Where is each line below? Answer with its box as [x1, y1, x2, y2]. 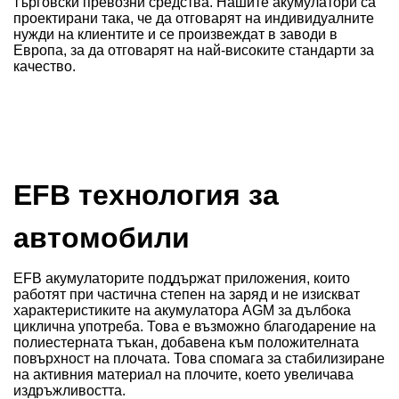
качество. [13, 59, 76, 74]
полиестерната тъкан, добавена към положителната [13, 334, 359, 350]
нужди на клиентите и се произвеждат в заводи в [13, 27, 338, 42]
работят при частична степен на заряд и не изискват [13, 286, 360, 302]
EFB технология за [13, 178, 279, 211]
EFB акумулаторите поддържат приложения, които [13, 270, 350, 286]
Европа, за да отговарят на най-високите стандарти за [13, 43, 374, 58]
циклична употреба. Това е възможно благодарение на [13, 318, 376, 334]
